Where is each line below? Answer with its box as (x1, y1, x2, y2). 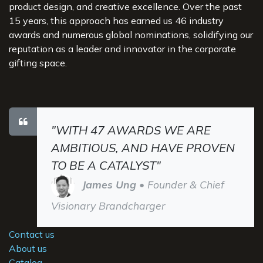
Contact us (9, 228, 55, 240)
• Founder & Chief (136, 178, 224, 191)
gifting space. (9, 56, 67, 69)
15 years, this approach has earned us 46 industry (9, 14, 224, 26)
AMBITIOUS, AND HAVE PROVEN (51, 140, 235, 155)
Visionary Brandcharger (51, 198, 165, 212)
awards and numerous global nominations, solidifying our (9, 28, 253, 41)
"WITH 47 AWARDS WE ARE (51, 122, 211, 137)
